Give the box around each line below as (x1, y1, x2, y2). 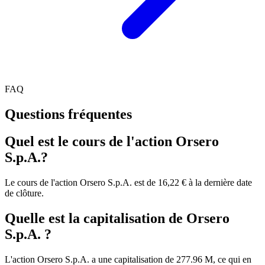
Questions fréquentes (5, 106, 132, 122)
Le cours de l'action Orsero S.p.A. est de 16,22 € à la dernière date (5, 177, 252, 188)
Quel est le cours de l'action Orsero (5, 134, 219, 150)
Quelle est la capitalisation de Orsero (5, 211, 230, 227)
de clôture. (5, 188, 44, 199)
